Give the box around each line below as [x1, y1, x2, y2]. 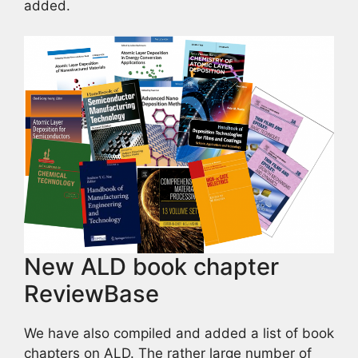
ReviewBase [24, 280, 159, 308]
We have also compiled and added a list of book [24, 325, 334, 341]
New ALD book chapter [24, 253, 279, 280]
